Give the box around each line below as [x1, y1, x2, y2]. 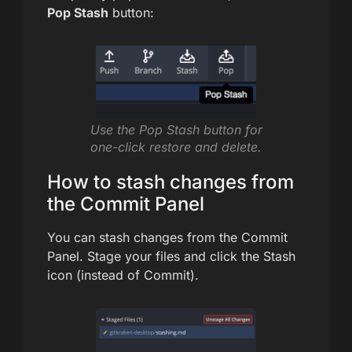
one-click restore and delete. [90, 139, 262, 156]
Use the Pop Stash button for [90, 122, 262, 138]
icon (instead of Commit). [47, 267, 199, 284]
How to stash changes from [47, 170, 294, 194]
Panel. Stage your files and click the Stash [47, 248, 295, 265]
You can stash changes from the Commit [47, 229, 288, 246]
